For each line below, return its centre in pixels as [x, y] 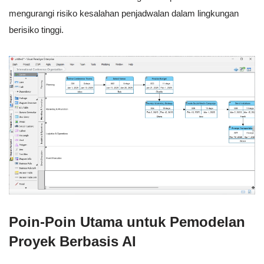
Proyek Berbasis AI [72, 242]
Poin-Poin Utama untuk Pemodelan [127, 222]
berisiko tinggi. [36, 29]
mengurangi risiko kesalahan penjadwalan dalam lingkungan [124, 13]
